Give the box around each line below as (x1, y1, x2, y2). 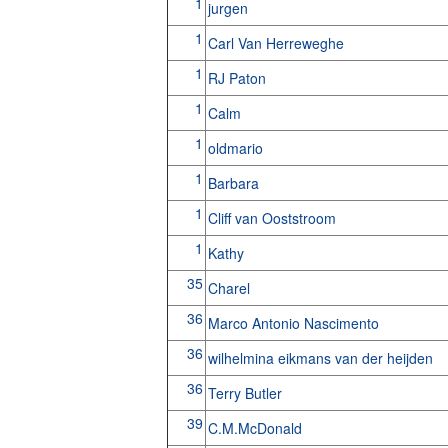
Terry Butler (207, 383, 286, 403)
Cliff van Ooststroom (207, 208, 340, 228)
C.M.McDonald (207, 418, 306, 438)
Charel (207, 278, 254, 298)
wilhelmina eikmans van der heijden (207, 348, 437, 368)
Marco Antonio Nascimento (207, 313, 383, 333)
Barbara (207, 173, 263, 193)
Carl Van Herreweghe (207, 33, 348, 53)
